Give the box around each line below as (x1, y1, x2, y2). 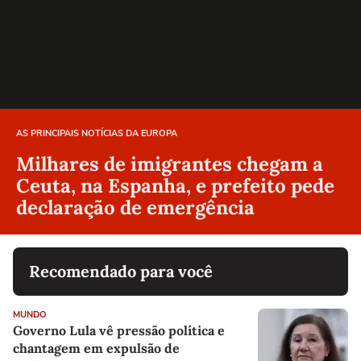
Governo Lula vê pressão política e (13, 322, 225, 339)
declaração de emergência (16, 195, 255, 221)
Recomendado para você (29, 261, 213, 282)
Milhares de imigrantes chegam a (16, 151, 323, 177)
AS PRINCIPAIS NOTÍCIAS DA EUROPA (16, 127, 177, 140)
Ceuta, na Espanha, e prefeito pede (16, 173, 334, 199)
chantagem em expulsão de (13, 340, 180, 357)
